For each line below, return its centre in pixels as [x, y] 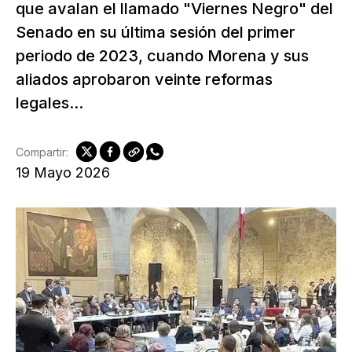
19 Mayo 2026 [63, 172]
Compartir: [42, 152]
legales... [49, 103]
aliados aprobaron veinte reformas [144, 79]
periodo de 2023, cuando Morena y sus [162, 56]
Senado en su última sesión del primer [156, 32]
